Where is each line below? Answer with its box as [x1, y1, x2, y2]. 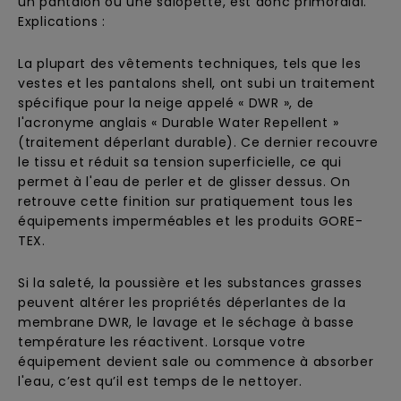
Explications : [18, 13, 106, 30]
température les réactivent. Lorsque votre [18, 333, 306, 351]
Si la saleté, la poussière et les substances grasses [18, 274, 363, 292]
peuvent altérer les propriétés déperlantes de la [18, 294, 346, 311]
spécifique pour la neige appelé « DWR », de [18, 94, 315, 112]
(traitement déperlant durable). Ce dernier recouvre [18, 133, 379, 151]
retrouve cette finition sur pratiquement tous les [18, 192, 354, 210]
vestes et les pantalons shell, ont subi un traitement [18, 74, 377, 92]
